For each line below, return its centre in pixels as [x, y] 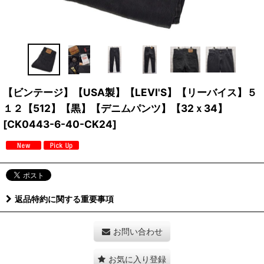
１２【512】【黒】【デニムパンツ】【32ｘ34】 [115, 108]
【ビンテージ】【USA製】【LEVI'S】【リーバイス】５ [130, 93]
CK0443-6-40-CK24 [60, 124]
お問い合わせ [138, 232]
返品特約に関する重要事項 [64, 199]
